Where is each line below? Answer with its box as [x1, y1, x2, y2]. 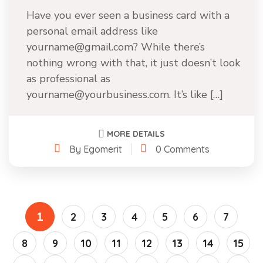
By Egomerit [69, 143, 122, 155]
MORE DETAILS [107, 128, 165, 139]
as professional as [26, 72, 110, 86]
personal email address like [26, 24, 158, 38]
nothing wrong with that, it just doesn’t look [26, 56, 240, 70]
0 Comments [155, 143, 210, 155]
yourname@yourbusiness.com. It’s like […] [26, 87, 223, 102]
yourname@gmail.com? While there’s [26, 40, 205, 54]
